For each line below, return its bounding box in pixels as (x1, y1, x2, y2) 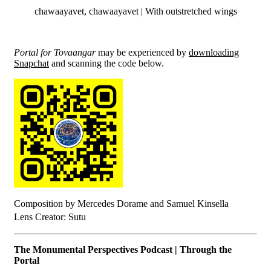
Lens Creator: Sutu (14, 211, 86, 222)
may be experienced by (96, 47, 189, 57)
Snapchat (14, 57, 49, 68)
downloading (189, 47, 239, 57)
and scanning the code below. (49, 57, 164, 68)
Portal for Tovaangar (14, 47, 96, 57)
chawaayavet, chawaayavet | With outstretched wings (34, 5, 237, 16)
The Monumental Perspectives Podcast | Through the (14, 244, 232, 255)
